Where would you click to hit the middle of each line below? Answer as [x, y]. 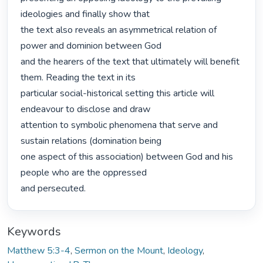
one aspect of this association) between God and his [127, 157]
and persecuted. [55, 189]
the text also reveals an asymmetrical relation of [119, 30]
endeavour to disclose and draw [86, 109]
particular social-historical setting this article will [118, 94]
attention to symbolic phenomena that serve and [119, 125]
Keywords [34, 231]
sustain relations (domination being [91, 141]
